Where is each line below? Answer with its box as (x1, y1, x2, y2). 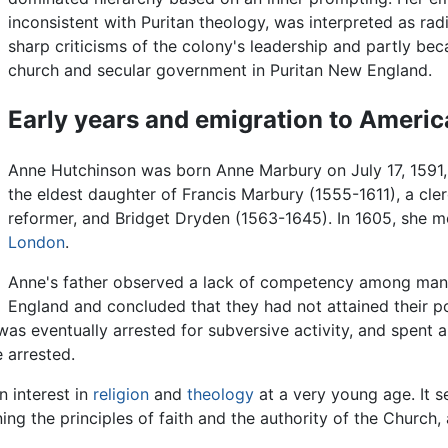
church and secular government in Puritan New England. (7, 60, 432, 81)
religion (93, 384, 149, 405)
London (7, 232, 65, 253)
